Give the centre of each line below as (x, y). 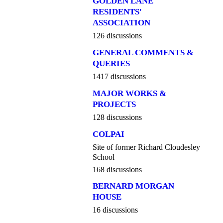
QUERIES (111, 63)
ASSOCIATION (121, 23)
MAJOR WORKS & (129, 93)
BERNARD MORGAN (133, 186)
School (104, 157)
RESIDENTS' (117, 12)
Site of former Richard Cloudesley (146, 147)
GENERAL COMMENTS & (143, 52)
